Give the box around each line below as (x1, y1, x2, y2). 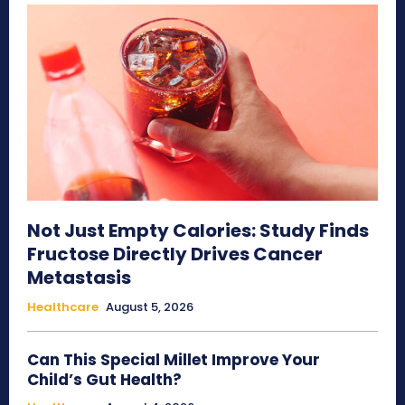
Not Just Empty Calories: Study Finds (27, 218, 369, 244)
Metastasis (27, 265, 131, 291)
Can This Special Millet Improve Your (27, 349, 320, 372)
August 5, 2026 (106, 298, 193, 316)
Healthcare (27, 298, 99, 316)
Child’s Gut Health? (27, 369, 182, 391)
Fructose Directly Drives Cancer (27, 241, 323, 268)
